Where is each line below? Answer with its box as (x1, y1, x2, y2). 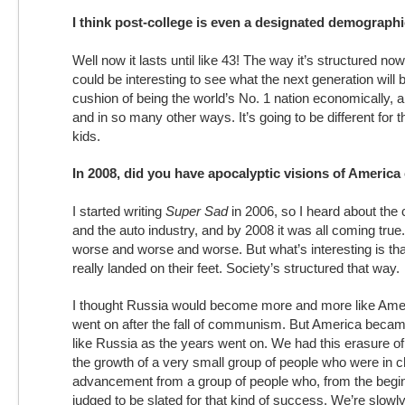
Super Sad (165, 203, 228, 219)
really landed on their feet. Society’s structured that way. (72, 260, 403, 276)
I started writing (72, 203, 165, 219)
